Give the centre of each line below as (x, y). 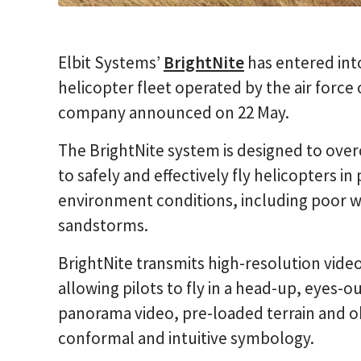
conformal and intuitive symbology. (186, 338)
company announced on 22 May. (175, 113)
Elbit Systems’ (111, 63)
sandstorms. (103, 226)
